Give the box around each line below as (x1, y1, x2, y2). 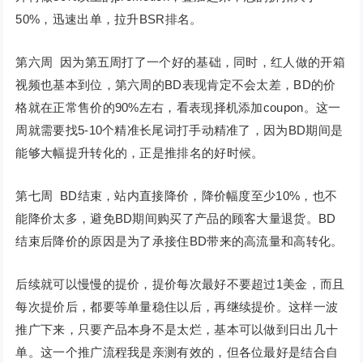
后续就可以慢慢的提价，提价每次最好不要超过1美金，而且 (15, 277, 345, 292)
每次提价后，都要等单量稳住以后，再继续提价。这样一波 (15, 300, 339, 314)
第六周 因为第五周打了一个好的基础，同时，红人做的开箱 (15, 55, 345, 70)
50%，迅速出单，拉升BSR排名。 (15, 12, 203, 27)
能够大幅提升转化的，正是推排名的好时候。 (15, 146, 264, 160)
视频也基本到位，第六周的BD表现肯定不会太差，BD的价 (15, 78, 336, 92)
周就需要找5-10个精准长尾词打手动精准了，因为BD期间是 (15, 123, 344, 138)
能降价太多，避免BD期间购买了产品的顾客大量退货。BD (15, 211, 336, 226)
